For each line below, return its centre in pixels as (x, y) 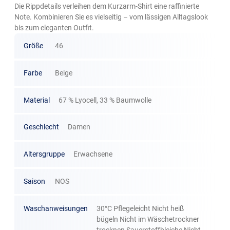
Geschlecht (41, 127)
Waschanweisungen (55, 208)
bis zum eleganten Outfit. (54, 28)
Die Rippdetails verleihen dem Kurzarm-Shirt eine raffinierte (107, 6)
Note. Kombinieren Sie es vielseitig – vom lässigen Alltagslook (111, 17)
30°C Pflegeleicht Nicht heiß (140, 208)
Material (36, 100)
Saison (34, 181)
